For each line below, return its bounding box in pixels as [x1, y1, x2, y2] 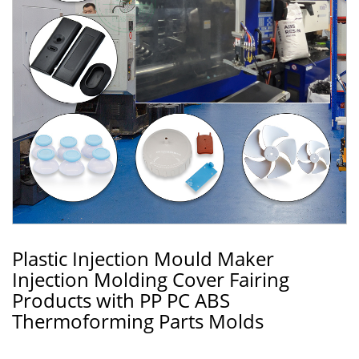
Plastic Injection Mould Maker [12, 245, 274, 272]
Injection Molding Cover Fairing [12, 266, 289, 292]
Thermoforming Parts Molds [12, 308, 264, 334]
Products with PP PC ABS [12, 287, 230, 313]
